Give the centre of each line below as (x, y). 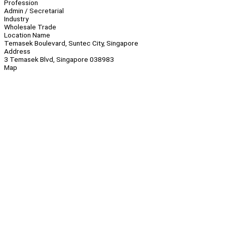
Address (17, 51)
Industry (16, 19)
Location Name (27, 35)
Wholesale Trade (30, 27)
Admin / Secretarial (34, 11)
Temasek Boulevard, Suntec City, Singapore (71, 43)
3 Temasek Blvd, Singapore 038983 (59, 60)
